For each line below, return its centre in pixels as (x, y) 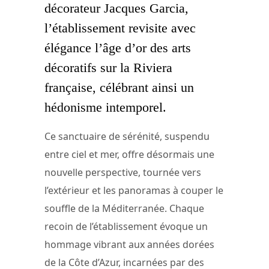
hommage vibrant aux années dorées (129, 245)
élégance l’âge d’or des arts (118, 47)
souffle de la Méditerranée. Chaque (124, 209)
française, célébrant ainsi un (119, 87)
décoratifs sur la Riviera (108, 67)
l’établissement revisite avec (120, 28)
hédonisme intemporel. (105, 107)
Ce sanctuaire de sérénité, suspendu (127, 137)
